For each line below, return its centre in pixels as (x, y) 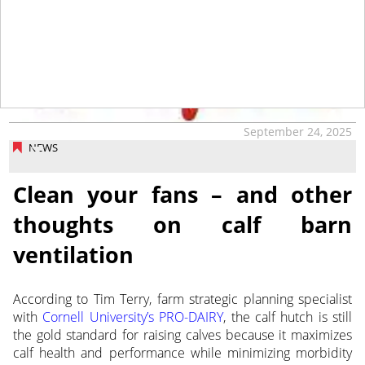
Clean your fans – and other (182, 195)
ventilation (73, 255)
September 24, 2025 (298, 131)
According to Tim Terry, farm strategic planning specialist (182, 299)
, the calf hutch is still (288, 317)
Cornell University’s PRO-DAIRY (133, 317)
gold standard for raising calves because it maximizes (192, 335)
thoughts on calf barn (182, 225)
